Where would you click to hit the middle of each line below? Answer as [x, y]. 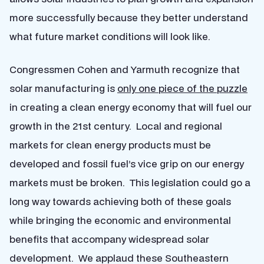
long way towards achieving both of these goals [120, 201]
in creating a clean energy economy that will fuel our [131, 107]
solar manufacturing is [63, 88]
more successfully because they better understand [129, 17]
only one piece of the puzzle [182, 88]
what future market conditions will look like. [110, 36]
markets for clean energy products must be [110, 145]
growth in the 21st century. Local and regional [116, 126]
